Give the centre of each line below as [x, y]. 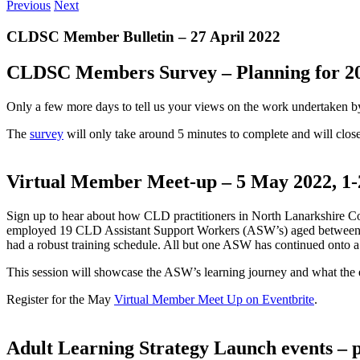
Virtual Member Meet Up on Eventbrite [214, 300]
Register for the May [60, 300]
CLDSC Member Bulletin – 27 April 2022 [143, 36]
